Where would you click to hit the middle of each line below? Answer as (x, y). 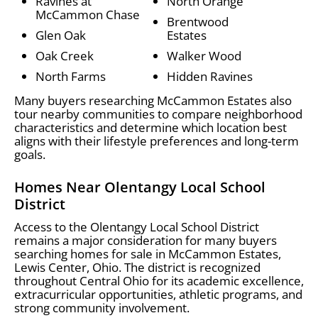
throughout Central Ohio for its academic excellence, (159, 280)
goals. (30, 154)
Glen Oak (61, 35)
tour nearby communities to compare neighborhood (158, 114)
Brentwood (198, 21)
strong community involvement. (102, 307)
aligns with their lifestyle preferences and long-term (157, 141)
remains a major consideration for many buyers (146, 240)
